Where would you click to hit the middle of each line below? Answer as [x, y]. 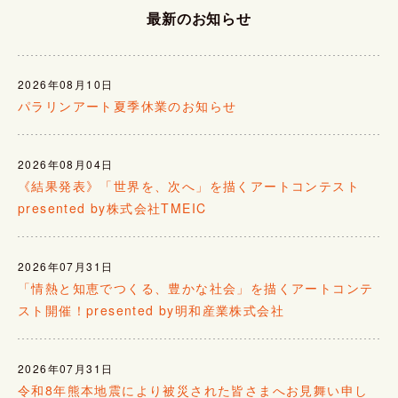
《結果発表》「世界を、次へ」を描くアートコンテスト [196, 186]
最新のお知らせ [199, 19]
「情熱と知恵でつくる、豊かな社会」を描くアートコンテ [196, 288]
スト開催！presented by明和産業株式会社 [151, 310]
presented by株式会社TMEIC [112, 208]
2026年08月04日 [66, 164]
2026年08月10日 [66, 84]
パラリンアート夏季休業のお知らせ [127, 106]
